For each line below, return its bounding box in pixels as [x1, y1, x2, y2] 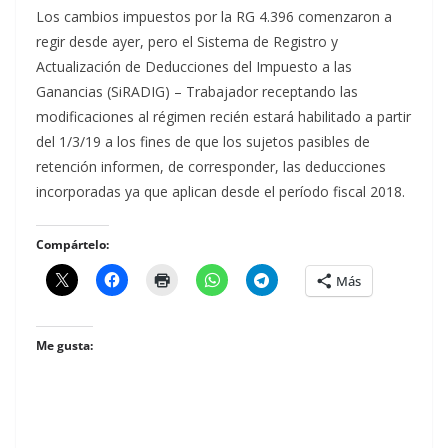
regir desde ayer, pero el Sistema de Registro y [36, 32, 338, 52]
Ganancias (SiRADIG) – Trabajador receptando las [36, 82, 358, 102]
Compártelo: [36, 236, 109, 254]
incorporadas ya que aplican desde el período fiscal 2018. [36, 182, 405, 202]
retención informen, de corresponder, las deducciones [36, 157, 386, 177]
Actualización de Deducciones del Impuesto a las [36, 57, 352, 77]
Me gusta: [36, 337, 93, 355]
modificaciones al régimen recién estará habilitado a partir [36, 107, 411, 127]
